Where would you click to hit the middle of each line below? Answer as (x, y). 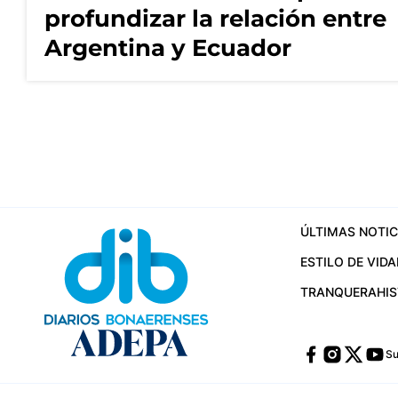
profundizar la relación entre (215, 18)
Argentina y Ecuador (168, 48)
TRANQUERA (338, 292)
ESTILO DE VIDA (348, 262)
